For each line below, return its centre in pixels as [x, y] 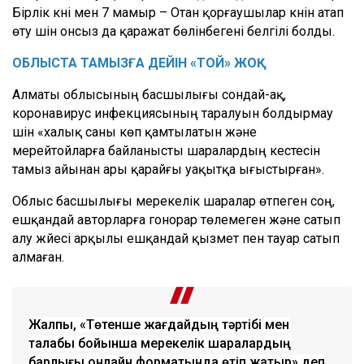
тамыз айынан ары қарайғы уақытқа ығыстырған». [168, 169]
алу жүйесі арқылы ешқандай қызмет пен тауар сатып [176, 238]
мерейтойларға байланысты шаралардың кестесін [166, 150]
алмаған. [38, 257]
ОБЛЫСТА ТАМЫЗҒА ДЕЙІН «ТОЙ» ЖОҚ [134, 63]
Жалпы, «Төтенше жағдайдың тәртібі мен [159, 324]
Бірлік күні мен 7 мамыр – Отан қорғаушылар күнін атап [178, 12]
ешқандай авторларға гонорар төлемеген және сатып [176, 219]
